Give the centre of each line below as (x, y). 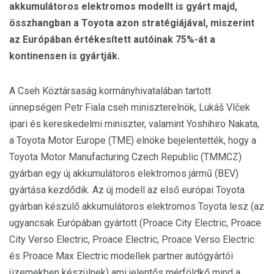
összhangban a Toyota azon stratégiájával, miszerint (132, 23)
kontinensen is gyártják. (65, 56)
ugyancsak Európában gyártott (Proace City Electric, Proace (135, 223)
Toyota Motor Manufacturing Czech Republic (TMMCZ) (125, 157)
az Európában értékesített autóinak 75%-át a (112, 39)
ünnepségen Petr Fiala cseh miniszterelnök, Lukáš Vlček (130, 107)
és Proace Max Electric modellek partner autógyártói (121, 256)
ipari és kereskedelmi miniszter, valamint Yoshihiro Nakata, (134, 124)
